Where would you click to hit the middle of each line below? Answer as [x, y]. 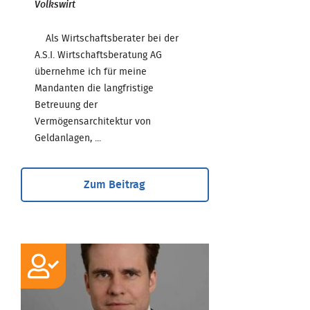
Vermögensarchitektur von [93, 121]
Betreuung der [66, 105]
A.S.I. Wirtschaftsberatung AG [98, 55]
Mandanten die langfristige [94, 88]
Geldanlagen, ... [68, 138]
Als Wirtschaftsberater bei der [107, 38]
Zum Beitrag [115, 184]
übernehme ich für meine [91, 72]
